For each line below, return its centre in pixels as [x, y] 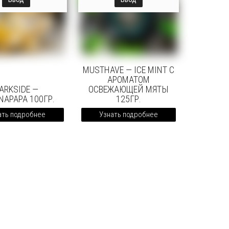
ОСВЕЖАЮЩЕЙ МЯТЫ [128, 89]
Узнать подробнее [128, 115]
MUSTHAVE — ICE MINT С [128, 70]
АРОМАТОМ [128, 80]
